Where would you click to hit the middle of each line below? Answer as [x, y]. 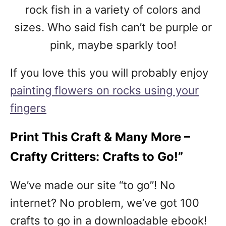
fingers [28, 108]
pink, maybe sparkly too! [113, 45]
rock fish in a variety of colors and [113, 10]
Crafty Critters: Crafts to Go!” [97, 157]
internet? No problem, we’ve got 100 [105, 203]
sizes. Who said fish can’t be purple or [113, 27]
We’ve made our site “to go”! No [93, 185]
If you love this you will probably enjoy [109, 73]
